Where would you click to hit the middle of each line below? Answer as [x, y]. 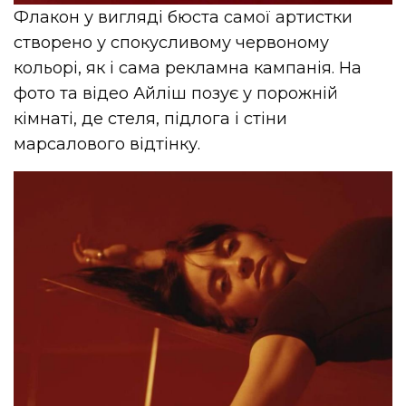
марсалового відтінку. [107, 144]
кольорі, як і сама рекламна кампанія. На [188, 68]
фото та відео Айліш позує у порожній [176, 93]
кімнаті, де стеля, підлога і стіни [151, 118]
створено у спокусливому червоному [172, 42]
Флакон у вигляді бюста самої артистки [184, 17]
